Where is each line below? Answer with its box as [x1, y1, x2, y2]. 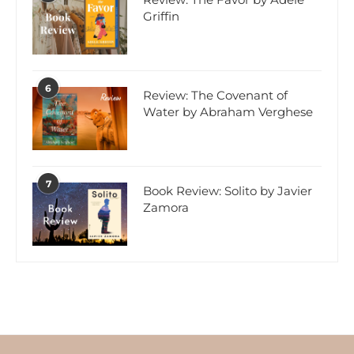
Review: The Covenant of [143, 88, 288, 104]
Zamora [143, 200, 189, 216]
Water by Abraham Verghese [143, 104, 313, 120]
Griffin [143, 9, 179, 24]
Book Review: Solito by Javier [143, 183, 312, 199]
